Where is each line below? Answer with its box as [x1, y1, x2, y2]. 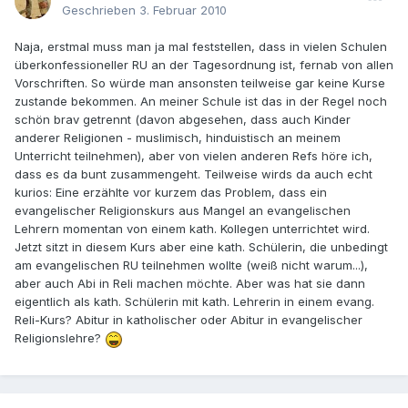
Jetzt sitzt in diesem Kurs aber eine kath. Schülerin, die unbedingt [15, 240, 388, 255]
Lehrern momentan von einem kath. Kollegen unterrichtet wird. [15, 221, 370, 237]
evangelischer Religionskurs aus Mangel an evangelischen [15, 203, 351, 219]
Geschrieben [62, 3, 139, 18]
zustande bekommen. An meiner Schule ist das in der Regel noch [15, 94, 387, 109]
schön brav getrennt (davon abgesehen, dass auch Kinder [15, 112, 351, 127]
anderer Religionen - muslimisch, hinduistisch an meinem [15, 130, 341, 146]
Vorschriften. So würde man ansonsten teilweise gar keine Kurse [15, 76, 385, 91]
